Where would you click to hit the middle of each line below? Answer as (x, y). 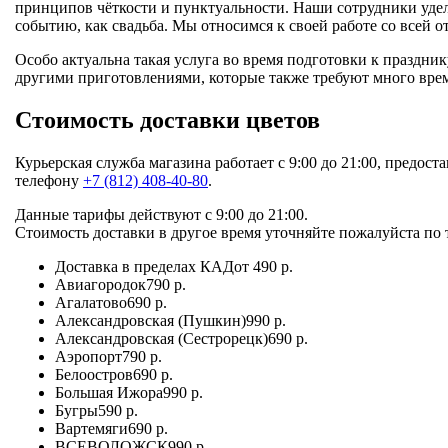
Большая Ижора (109, 392)
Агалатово (91, 302)
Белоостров (94, 374)
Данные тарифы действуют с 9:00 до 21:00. (161, 214)
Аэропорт (88, 356)
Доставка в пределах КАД (144, 266)
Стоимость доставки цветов (167, 119)
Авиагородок (100, 284)
